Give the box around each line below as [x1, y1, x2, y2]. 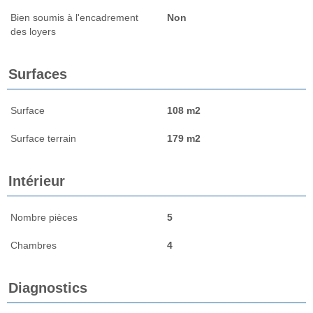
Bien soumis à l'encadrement [10, 11, 138, 23]
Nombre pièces [10, 211, 78, 223]
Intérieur [8, 173, 65, 189]
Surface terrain [10, 132, 76, 144]
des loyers [10, 25, 56, 37]
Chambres [10, 239, 57, 251]
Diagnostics [8, 279, 87, 296]
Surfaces [8, 66, 67, 82]
